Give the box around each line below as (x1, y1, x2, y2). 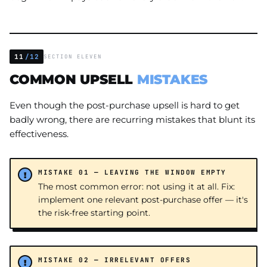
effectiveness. (10, 128, 69, 140)
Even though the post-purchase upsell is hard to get (10, 100, 240, 111)
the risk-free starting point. (38, 207, 150, 219)
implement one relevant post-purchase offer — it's (38, 194, 248, 206)
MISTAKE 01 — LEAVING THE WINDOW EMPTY (38, 168, 226, 177)
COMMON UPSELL (10, 71, 137, 88)
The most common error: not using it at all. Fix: (38, 181, 235, 193)
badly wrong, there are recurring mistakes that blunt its (10, 114, 255, 126)
